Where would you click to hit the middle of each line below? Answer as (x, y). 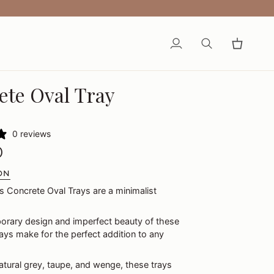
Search (214, 49)
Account (187, 61)
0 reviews (31, 134)
